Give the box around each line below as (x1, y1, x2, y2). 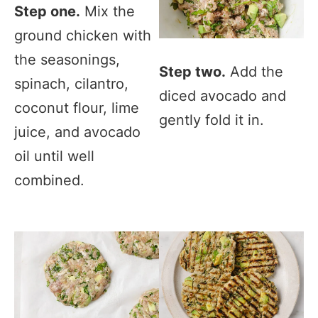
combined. (14, 171, 84, 189)
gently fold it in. (159, 111, 264, 128)
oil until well (14, 147, 94, 165)
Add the (226, 62, 283, 80)
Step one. (14, 2, 80, 20)
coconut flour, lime (14, 99, 139, 116)
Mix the (80, 2, 135, 20)
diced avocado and (159, 87, 286, 104)
